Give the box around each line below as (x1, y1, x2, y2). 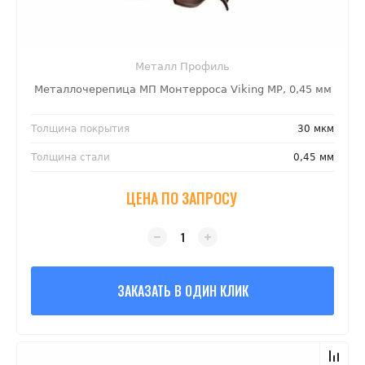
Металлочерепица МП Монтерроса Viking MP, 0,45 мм (33, 83, 332, 96)
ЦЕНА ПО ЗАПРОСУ (126, 187, 237, 209)
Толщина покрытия (31, 123, 130, 135)
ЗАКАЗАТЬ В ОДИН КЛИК (117, 281, 248, 301)
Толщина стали (31, 152, 110, 164)
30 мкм (297, 123, 334, 135)
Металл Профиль (135, 60, 230, 73)
